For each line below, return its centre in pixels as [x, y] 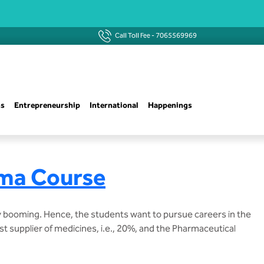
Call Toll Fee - [135, 35]
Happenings [170, 105]
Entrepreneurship [47, 105]
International [114, 105]
